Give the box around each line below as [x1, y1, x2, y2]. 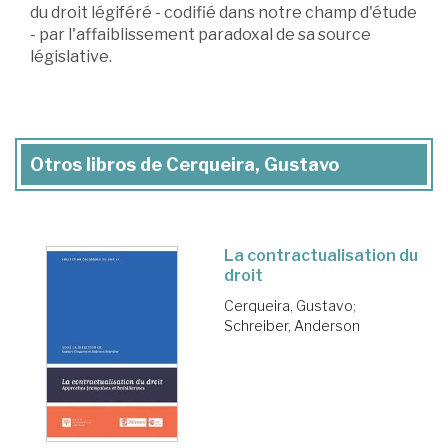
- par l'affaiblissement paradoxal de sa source [30, 25, 371, 45]
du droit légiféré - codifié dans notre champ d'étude [30, 3, 417, 23]
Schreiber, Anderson [224, 317, 360, 335]
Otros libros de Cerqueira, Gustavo [30, 154, 339, 176]
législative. [30, 47, 112, 67]
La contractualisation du [224, 246, 418, 266]
